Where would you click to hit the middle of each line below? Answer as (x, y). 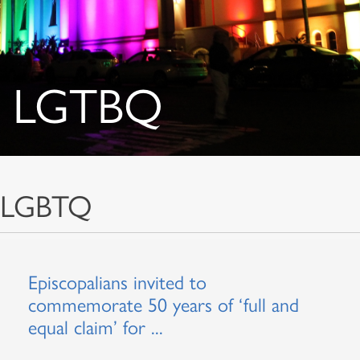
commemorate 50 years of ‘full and (164, 305)
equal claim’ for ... (96, 327)
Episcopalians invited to (117, 282)
